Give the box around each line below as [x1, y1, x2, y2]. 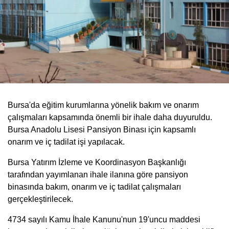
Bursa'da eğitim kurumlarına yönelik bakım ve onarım [8, 100, 199, 109]
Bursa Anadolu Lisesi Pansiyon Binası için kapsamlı [8, 125, 196, 134]
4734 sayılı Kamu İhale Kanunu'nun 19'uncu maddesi [8, 215, 200, 224]
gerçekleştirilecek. [8, 194, 73, 203]
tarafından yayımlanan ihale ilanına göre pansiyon [8, 170, 188, 179]
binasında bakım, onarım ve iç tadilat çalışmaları [8, 182, 181, 191]
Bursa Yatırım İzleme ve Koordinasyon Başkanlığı [8, 157, 186, 167]
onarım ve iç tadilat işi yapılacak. [8, 137, 125, 146]
